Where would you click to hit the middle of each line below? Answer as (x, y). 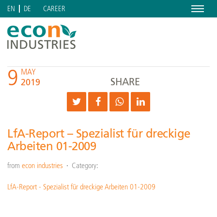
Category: (85, 165)
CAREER (54, 8)
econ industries (42, 165)
